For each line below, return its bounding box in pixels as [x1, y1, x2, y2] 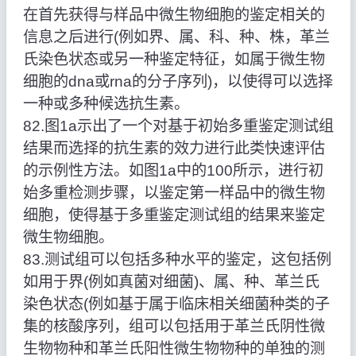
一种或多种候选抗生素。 [22, 95, 189, 113]
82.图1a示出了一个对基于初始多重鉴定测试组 [22, 118, 334, 135]
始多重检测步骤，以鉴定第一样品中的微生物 [22, 184, 325, 202]
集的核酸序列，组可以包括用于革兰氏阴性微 [22, 318, 325, 335]
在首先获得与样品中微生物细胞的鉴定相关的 [22, 6, 325, 24]
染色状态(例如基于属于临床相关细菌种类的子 [22, 296, 330, 313]
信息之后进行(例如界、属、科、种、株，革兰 [22, 29, 330, 46]
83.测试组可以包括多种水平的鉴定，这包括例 [22, 251, 331, 269]
